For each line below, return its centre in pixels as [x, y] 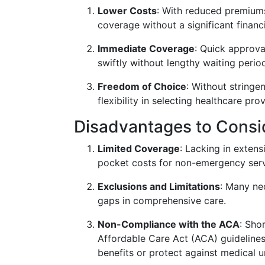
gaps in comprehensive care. [162, 201]
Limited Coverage [139, 148]
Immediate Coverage [146, 49]
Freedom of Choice [142, 86]
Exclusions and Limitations [159, 186]
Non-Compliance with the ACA [169, 224]
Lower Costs [127, 11]
